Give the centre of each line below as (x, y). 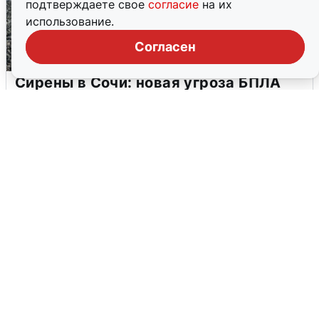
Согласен (165, 47)
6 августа (38, 110)
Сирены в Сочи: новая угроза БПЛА (148, 82)
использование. (70, 21)
